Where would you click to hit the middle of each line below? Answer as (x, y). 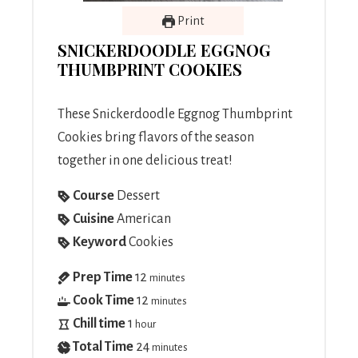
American (144, 219)
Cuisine (93, 219)
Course (93, 196)
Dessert (138, 196)
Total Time (103, 347)
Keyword (99, 242)
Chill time (99, 324)
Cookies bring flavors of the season (156, 137)
